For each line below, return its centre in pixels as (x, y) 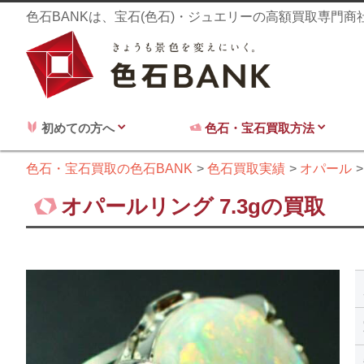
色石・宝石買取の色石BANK (109, 169)
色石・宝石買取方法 (260, 128)
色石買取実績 (246, 169)
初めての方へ (78, 128)
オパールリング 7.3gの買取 (193, 207)
